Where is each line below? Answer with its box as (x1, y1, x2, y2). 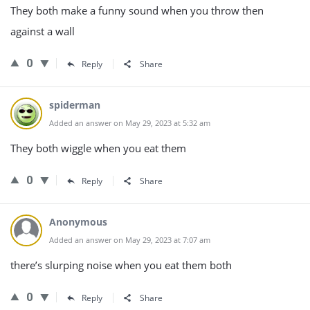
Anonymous (49, 215, 107, 228)
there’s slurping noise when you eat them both (10, 258, 232, 272)
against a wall (10, 24, 75, 38)
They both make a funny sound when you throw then (10, 3, 264, 17)
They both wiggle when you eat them (10, 141, 186, 155)
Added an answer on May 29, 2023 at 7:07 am (49, 235, 210, 245)
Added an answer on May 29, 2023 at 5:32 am (49, 118, 210, 128)
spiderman (49, 98, 100, 111)
